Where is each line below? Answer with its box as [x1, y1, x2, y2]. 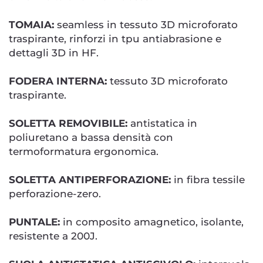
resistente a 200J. [9, 230, 97, 242]
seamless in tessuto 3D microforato [54, 19, 238, 31]
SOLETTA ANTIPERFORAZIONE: [9, 174, 171, 186]
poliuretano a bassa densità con [9, 131, 173, 144]
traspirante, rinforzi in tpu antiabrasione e [9, 33, 221, 45]
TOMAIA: [9, 19, 54, 31]
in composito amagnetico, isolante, [60, 216, 244, 228]
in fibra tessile [171, 174, 245, 186]
